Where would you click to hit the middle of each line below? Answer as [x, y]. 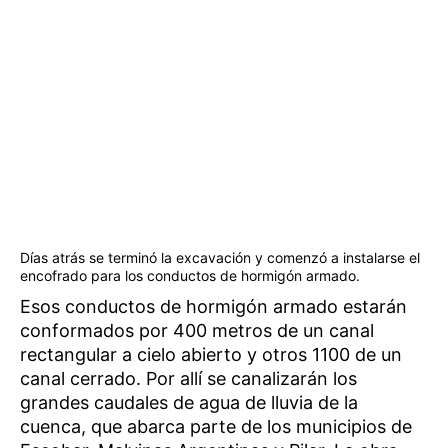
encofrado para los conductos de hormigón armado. [190, 275]
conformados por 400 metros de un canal [197, 330]
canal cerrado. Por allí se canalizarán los [188, 378]
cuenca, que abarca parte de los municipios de [216, 426]
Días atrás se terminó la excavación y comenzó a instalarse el [220, 257]
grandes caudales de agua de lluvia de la [189, 402]
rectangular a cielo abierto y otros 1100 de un [211, 354]
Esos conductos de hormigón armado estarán [213, 306]
